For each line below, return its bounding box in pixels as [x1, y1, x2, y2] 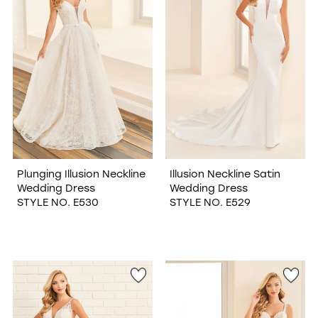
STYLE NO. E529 [169, 194, 251, 209]
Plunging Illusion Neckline [16, 166, 146, 180]
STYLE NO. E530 [16, 194, 99, 209]
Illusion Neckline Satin [169, 166, 280, 180]
